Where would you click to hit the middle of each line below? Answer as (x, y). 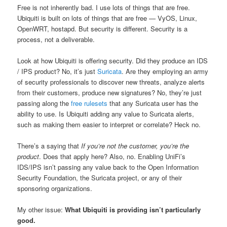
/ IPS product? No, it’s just (58, 71)
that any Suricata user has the (153, 103)
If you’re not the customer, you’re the (135, 145)
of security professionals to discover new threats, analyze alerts (111, 82)
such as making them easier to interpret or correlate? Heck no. (109, 124)
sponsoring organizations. (55, 188)
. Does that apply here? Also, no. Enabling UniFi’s (112, 156)
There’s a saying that (49, 145)
